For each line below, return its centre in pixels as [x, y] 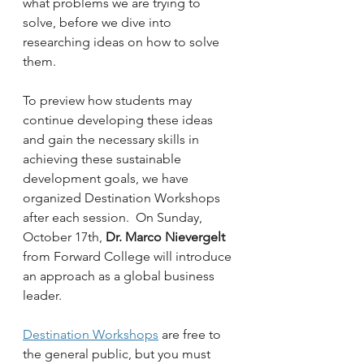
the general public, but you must [118, 354]
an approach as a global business [120, 276]
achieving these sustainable [104, 159]
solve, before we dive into [99, 22]
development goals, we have [107, 178]
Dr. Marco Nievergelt [165, 237]
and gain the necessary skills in [113, 139]
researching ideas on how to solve [123, 42]
